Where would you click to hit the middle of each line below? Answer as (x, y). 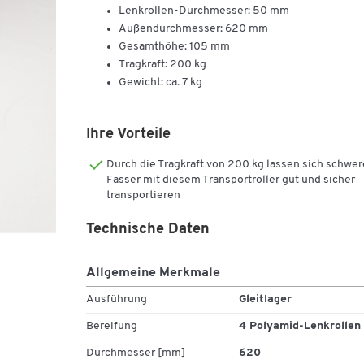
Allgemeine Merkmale (153, 273)
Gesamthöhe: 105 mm (174, 47)
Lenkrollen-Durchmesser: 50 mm (204, 11)
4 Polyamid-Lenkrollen (299, 326)
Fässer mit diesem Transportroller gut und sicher (231, 180)
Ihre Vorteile (128, 134)
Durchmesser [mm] (136, 353)
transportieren (143, 195)
